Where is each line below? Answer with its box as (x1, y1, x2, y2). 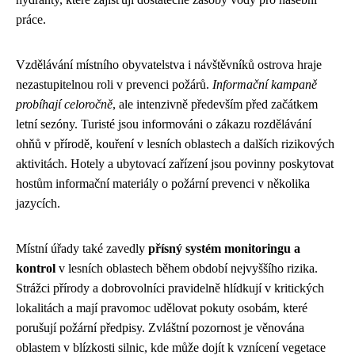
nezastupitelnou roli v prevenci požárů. (16, 77, 212, 91)
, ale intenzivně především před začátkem (113, 97, 318, 111)
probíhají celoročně (16, 97, 113, 111)
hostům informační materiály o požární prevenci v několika (16, 176, 310, 190)
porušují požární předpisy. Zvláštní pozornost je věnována (16, 320, 304, 334)
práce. (16, 12, 46, 26)
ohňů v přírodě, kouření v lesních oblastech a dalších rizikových (16, 136, 334, 151)
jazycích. (16, 196, 60, 210)
